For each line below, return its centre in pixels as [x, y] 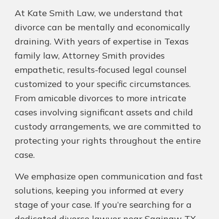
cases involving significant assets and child [104, 112]
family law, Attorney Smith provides [90, 56]
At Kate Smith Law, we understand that [99, 13]
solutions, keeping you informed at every [99, 191]
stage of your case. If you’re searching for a [103, 205]
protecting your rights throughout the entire [108, 141]
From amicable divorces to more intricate [100, 98]
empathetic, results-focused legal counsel [101, 70]
